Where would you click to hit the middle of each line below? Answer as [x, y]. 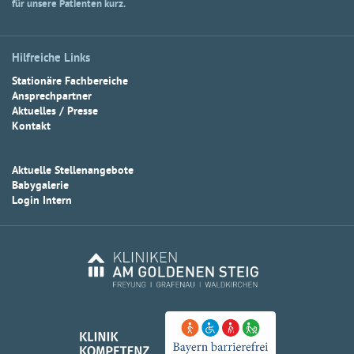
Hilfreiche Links [51, 59]
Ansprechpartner [52, 96]
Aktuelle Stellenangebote [73, 171]
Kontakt [31, 126]
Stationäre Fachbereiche [70, 81]
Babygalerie [40, 186]
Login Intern [42, 201]
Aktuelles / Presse [55, 111]
